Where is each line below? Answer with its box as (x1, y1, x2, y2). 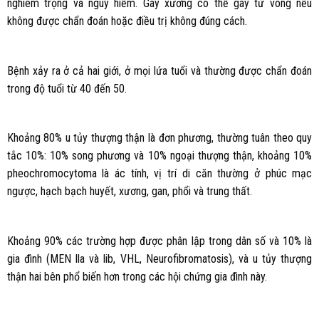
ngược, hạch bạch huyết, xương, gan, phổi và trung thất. (6, 184, 252, 199)
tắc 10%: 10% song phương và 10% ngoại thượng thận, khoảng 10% (6, 149, 313, 163)
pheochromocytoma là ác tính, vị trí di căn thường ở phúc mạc (6, 167, 313, 181)
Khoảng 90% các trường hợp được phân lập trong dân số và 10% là (6, 234, 313, 249)
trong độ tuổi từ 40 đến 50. (6, 81, 127, 95)
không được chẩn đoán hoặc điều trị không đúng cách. (6, 14, 247, 28)
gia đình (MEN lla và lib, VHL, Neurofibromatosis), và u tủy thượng (6, 252, 313, 266)
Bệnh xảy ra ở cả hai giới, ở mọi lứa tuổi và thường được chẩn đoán (6, 63, 313, 78)
